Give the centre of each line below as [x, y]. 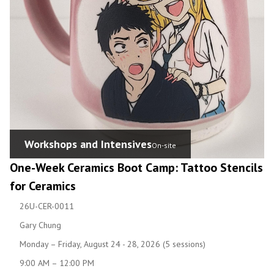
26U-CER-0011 [47, 206]
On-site [164, 145]
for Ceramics [43, 186]
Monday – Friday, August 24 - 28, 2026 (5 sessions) [113, 244]
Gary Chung [40, 225]
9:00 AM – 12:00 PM [57, 263]
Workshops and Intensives [88, 144]
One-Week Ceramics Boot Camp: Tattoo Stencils [136, 167]
